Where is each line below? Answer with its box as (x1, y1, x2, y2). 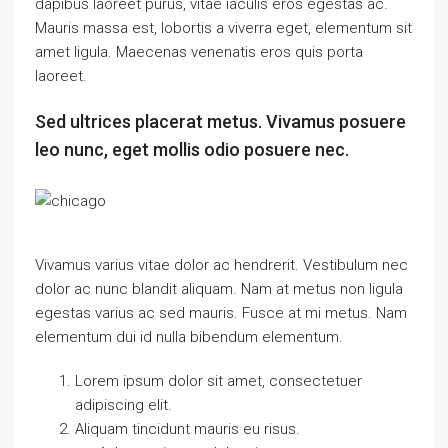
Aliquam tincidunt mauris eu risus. (75, 420, 300, 438)
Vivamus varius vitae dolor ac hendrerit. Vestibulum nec (35, 256, 408, 274)
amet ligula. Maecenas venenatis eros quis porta (35, 43, 363, 61)
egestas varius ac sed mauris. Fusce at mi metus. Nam (35, 304, 407, 322)
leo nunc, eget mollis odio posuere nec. (35, 139, 349, 160)
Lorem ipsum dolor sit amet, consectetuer (75, 372, 362, 390)
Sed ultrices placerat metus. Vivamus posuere (35, 111, 406, 132)
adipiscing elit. (75, 396, 172, 414)
